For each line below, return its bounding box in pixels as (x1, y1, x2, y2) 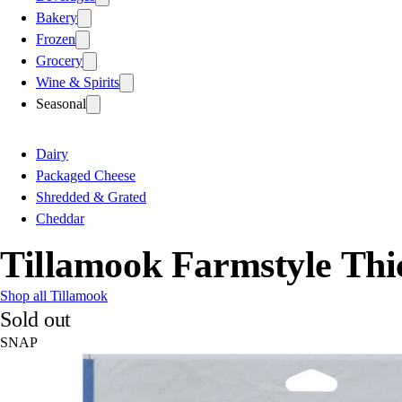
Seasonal (36, 95, 86, 111)
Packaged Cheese (36, 167, 135, 183)
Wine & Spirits (36, 74, 119, 90)
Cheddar (36, 210, 84, 226)
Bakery (36, 9, 77, 25)
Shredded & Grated (36, 188, 146, 205)
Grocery (36, 52, 83, 68)
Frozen (36, 31, 75, 47)
